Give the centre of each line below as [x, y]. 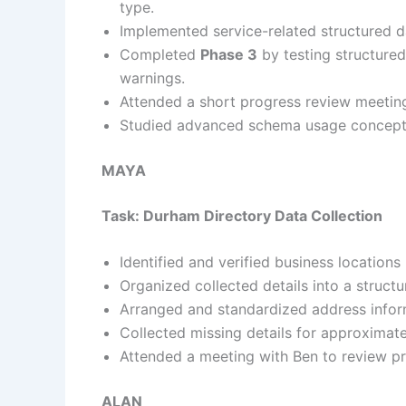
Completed [160, 54]
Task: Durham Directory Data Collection [242, 215]
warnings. [152, 77]
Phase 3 [229, 54]
